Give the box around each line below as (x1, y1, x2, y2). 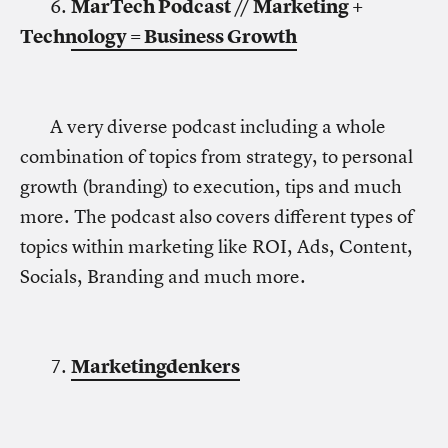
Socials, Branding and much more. (20, 264, 306, 289)
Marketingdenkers (71, 354, 240, 379)
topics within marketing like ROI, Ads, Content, (20, 234, 413, 259)
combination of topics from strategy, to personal (20, 144, 413, 169)
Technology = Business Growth (20, 24, 297, 49)
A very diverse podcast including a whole (50, 114, 386, 139)
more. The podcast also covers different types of (20, 204, 414, 229)
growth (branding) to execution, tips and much (20, 174, 402, 199)
